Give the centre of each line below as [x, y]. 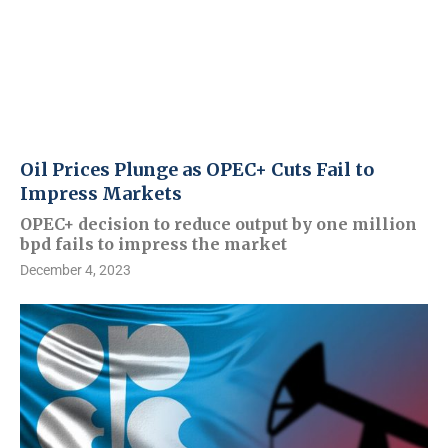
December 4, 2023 [75, 270]
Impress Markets [101, 194]
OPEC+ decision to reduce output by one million [218, 224]
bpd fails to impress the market [153, 244]
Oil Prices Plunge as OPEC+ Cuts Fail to [197, 170]
